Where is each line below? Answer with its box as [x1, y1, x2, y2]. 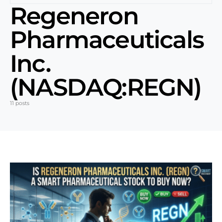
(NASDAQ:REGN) [10, 73, 202, 102]
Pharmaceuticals [10, 25, 204, 54]
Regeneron [10, 1, 138, 30]
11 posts [10, 100, 29, 107]
